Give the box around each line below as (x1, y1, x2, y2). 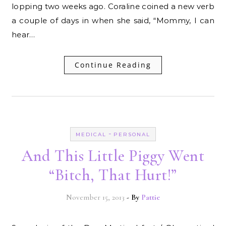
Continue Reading (75, 60, 151, 70)
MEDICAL (76, 131, 106, 138)
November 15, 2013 (66, 192, 125, 202)
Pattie (141, 192, 160, 202)
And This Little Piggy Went (22, 145, 204, 165)
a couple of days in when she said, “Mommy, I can (12, 15, 214, 25)
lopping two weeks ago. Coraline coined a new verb (12, 1, 214, 11)
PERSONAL (114, 131, 150, 138)
